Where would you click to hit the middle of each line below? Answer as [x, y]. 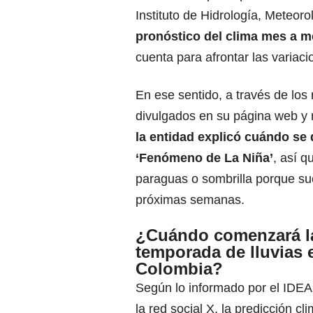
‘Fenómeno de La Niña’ [204, 158]
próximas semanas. [190, 200]
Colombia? [179, 269]
